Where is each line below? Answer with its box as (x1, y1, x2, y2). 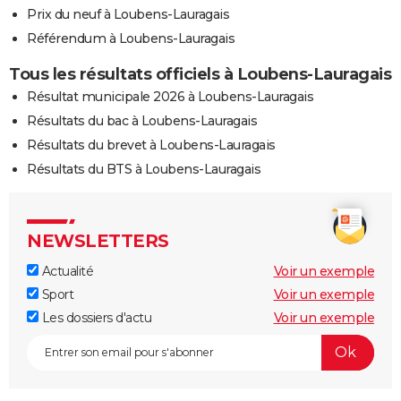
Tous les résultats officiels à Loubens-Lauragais (9, 64, 391, 84)
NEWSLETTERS (27, 229, 169, 252)
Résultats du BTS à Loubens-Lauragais (27, 160, 260, 177)
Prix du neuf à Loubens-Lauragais (27, 5, 229, 22)
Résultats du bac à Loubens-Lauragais (27, 112, 257, 129)
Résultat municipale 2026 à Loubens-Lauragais (27, 88, 313, 105)
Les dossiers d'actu (38, 309, 151, 326)
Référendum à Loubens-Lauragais (27, 30, 235, 47)
